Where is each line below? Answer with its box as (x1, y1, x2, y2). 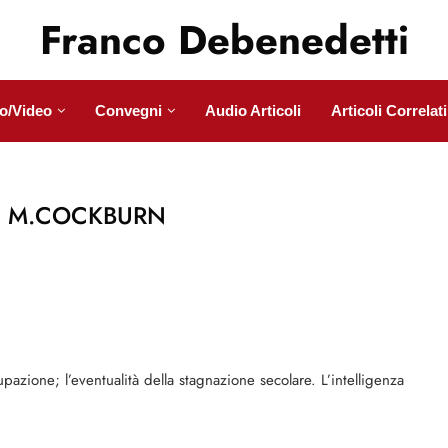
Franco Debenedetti (39, 11, 409, 69)
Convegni (94, 102, 162, 119)
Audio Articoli (204, 102, 301, 119)
